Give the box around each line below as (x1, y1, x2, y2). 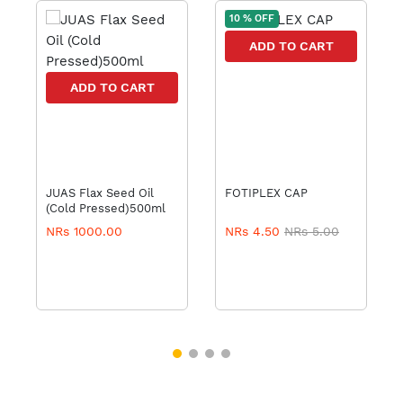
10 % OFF (229, 13, 274, 25)
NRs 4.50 (225, 224, 284, 239)
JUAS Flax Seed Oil (46, 186, 154, 201)
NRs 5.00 (284, 224, 339, 239)
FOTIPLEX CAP (225, 186, 308, 201)
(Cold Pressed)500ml (46, 201, 166, 216)
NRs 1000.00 (46, 224, 122, 239)
